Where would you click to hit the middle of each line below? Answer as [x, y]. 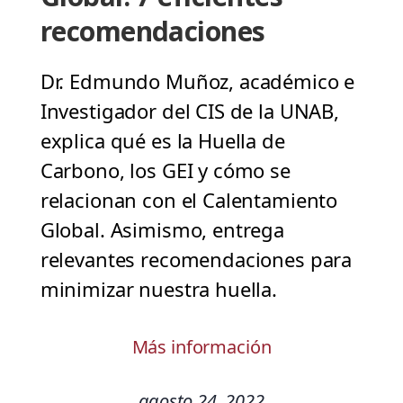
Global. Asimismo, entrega [162, 230]
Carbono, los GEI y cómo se [165, 170]
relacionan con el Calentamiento [189, 200]
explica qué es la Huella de [162, 141]
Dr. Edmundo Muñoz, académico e [197, 81]
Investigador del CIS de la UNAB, [189, 111]
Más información [201, 347]
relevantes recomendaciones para [196, 260]
